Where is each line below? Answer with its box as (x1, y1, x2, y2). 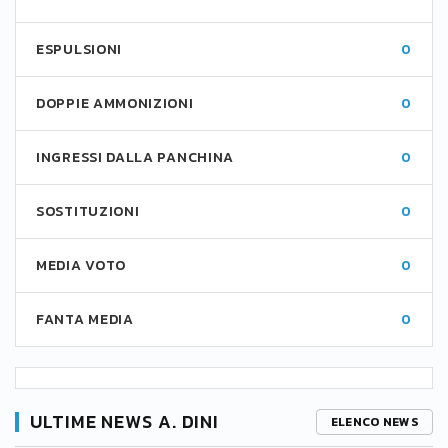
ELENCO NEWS (330, 413, 418, 431)
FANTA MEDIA (36, 309, 134, 330)
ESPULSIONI (36, 39, 122, 60)
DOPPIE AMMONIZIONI (36, 93, 194, 114)
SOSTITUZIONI (36, 201, 140, 222)
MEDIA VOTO (36, 255, 126, 276)
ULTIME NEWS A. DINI (30, 408, 220, 435)
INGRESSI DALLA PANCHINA (36, 147, 235, 168)
